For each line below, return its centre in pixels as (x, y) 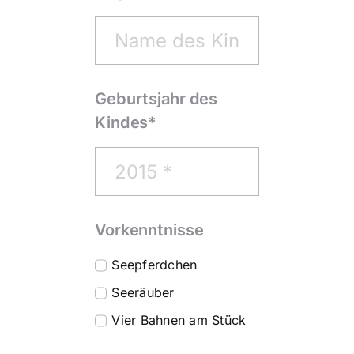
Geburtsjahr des (156, 99)
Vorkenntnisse (149, 230)
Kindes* (126, 123)
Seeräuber (143, 293)
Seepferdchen (154, 265)
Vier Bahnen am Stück (179, 320)
